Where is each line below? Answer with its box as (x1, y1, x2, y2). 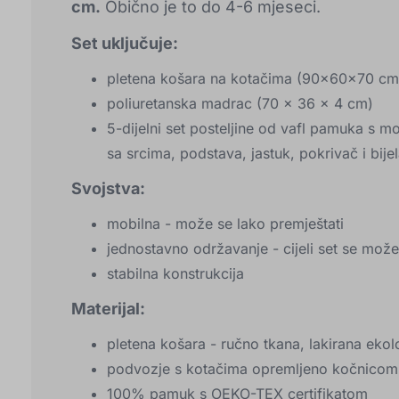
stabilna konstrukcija (107, 265, 244, 283)
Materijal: (71, 299, 145, 319)
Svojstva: (71, 179, 145, 199)
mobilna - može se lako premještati (107, 215, 344, 233)
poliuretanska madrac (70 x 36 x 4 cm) (107, 94, 373, 113)
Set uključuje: (71, 34, 178, 53)
